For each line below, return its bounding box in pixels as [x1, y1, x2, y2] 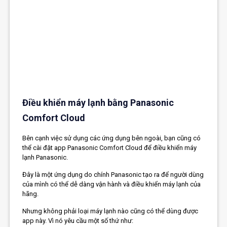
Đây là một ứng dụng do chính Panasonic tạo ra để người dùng [22, 170, 204, 178]
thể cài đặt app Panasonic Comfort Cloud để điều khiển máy [22, 143, 197, 152]
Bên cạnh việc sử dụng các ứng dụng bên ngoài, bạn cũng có [22, 134, 201, 142]
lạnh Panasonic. [22, 153, 68, 161]
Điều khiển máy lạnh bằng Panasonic [22, 97, 174, 108]
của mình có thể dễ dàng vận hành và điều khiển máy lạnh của [22, 180, 201, 188]
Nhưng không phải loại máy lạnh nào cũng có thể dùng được [22, 207, 199, 215]
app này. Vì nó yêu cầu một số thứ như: [22, 216, 134, 224]
